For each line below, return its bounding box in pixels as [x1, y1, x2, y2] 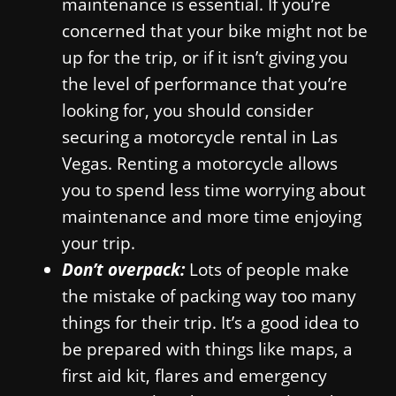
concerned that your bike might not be [62, 19, 368, 42]
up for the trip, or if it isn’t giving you [62, 45, 348, 68]
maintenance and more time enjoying [62, 204, 362, 227]
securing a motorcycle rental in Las [62, 125, 338, 148]
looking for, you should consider [62, 98, 314, 121]
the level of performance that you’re [62, 72, 347, 95]
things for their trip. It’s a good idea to [62, 310, 359, 333]
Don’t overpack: [62, 257, 189, 280]
